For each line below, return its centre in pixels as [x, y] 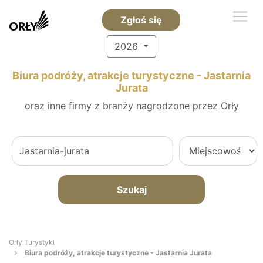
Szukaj [131, 190]
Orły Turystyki [32, 242]
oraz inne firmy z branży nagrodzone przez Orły [131, 106]
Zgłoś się [141, 20]
